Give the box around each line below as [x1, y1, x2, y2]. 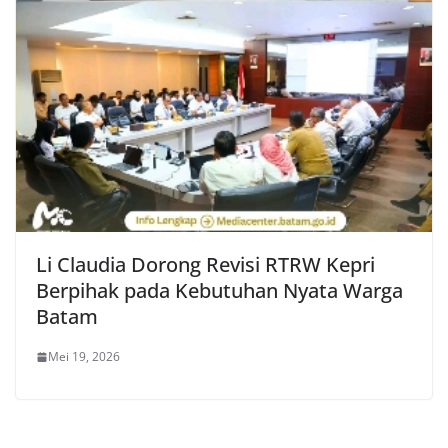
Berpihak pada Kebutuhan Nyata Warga [36, 277, 403, 305]
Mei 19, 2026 [48, 348, 120, 366]
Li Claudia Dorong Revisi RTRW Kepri [36, 251, 375, 279]
